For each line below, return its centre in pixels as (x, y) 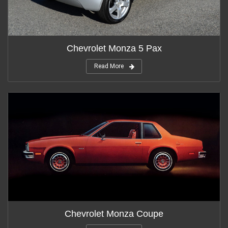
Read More (109, 66)
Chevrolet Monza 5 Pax (114, 49)
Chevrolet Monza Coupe (114, 213)
